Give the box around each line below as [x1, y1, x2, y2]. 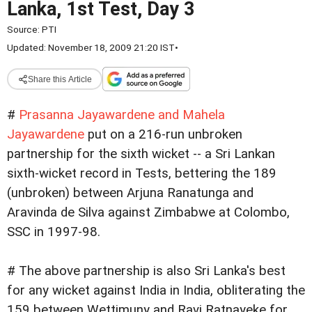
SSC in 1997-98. [7, 224, 100, 240]
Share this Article [27, 74, 92, 84]
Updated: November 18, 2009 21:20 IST [7, 42, 175, 53]
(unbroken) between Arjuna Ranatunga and [7, 185, 253, 201]
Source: [7, 24, 42, 35]
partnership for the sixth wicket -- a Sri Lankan [7, 146, 275, 162]
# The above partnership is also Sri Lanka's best [7, 263, 286, 279]
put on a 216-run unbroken [84, 127, 242, 142]
